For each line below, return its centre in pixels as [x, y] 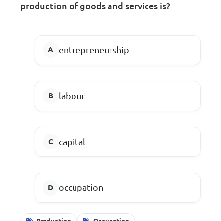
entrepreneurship [94, 50]
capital [72, 141]
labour [72, 95]
